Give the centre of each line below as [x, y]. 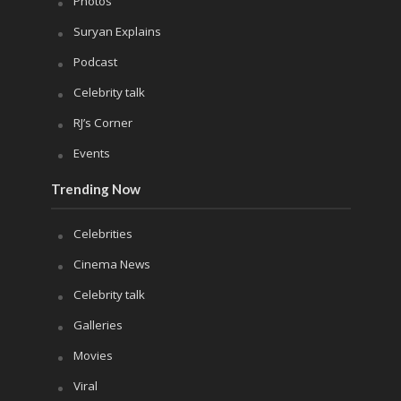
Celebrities [102, 233]
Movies [93, 355]
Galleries [98, 324]
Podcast [95, 61]
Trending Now [95, 188]
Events [91, 153]
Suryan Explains [117, 31]
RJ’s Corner [102, 122]
